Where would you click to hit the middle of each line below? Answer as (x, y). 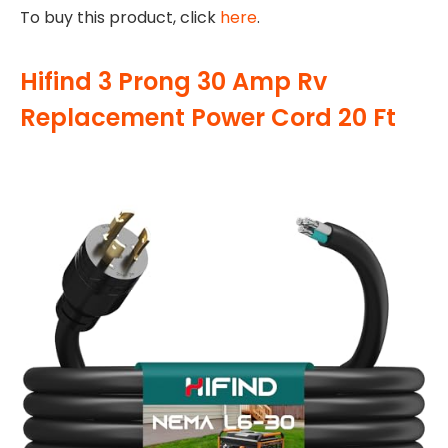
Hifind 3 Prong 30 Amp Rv (173, 82)
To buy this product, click (120, 17)
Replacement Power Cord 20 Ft (208, 118)
